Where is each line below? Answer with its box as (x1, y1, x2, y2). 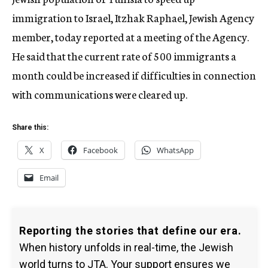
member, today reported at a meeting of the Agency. (12, 29, 249, 44)
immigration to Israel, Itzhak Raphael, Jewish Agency (12, 10, 254, 25)
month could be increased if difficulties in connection (12, 67, 256, 83)
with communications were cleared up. (12, 86, 187, 102)
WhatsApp (157, 145, 194, 156)
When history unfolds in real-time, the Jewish (19, 241, 233, 254)
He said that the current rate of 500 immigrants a (12, 48, 236, 63)
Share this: (12, 123, 48, 132)
